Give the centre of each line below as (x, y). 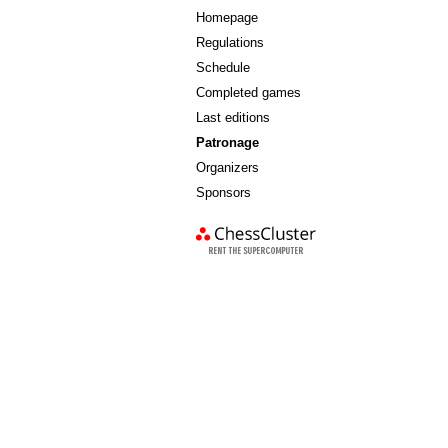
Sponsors (223, 192)
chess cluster (247, 203)
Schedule (223, 67)
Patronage (227, 142)
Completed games (248, 92)
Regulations (230, 42)
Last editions (233, 117)
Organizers (227, 167)
